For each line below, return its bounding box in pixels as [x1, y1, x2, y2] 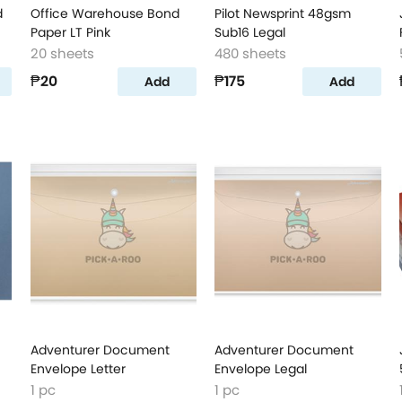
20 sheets [30, 44, 94, 63]
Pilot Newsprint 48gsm [214, 4, 352, 22]
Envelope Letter [30, 360, 126, 378]
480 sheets [214, 44, 287, 63]
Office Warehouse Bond [30, 4, 179, 22]
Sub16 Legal [214, 23, 286, 41]
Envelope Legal [214, 360, 308, 378]
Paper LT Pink [30, 23, 110, 41]
